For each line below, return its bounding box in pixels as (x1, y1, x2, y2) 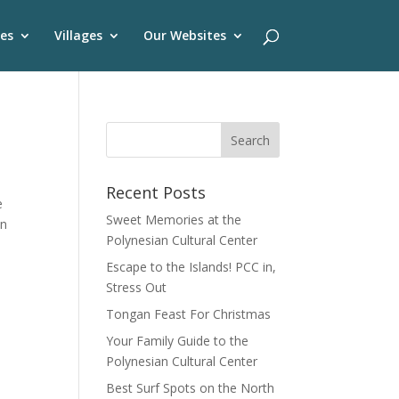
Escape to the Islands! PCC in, (106, 258, 277, 275)
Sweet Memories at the (106, 211, 242, 228)
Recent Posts (106, 182, 207, 203)
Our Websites (142, 27, 226, 44)
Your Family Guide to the (106, 332, 249, 349)
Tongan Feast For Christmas (106, 305, 272, 322)
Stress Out (106, 279, 167, 296)
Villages (53, 27, 102, 44)
